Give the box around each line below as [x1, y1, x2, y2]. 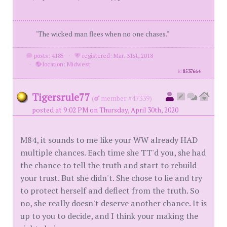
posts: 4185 [32, 51, 64, 59]
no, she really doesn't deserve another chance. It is [20, 197, 207, 209]
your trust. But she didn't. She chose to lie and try [20, 172, 202, 183]
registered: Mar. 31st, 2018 [80, 51, 153, 59]
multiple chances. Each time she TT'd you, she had [20, 146, 206, 158]
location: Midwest [41, 60, 90, 68]
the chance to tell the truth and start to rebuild [20, 159, 197, 171]
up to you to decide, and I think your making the [20, 210, 198, 221]
